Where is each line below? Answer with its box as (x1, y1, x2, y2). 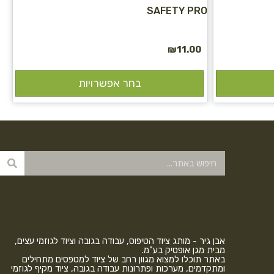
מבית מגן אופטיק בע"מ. (141, 244, 225, 256)
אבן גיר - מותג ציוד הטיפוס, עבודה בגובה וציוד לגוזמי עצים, (14, 235, 225, 246)
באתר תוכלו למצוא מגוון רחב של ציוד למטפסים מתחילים (21, 253, 225, 265)
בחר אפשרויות (78, 76, 141, 91)
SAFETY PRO (147, 4, 208, 17)
